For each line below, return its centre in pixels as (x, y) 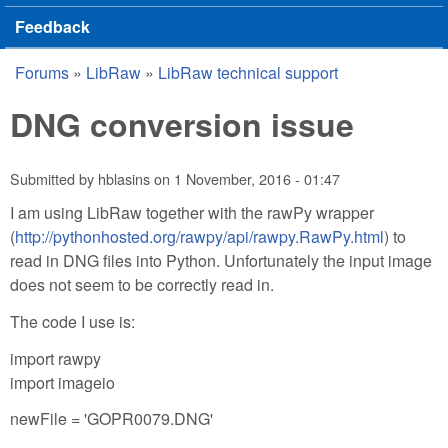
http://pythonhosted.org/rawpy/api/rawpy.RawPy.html (199, 236)
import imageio (62, 382)
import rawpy (55, 358)
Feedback (52, 26)
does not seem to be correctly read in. (142, 284)
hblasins (124, 179)
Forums (42, 72)
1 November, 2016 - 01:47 (257, 179)
